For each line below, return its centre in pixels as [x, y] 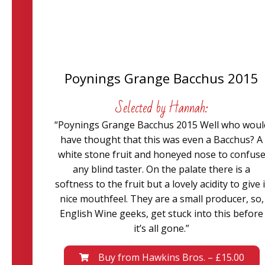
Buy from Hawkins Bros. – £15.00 [171, 257]
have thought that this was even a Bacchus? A [162, 140]
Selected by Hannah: [161, 108]
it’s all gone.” [162, 228]
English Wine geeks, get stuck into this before [162, 214]
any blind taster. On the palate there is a [162, 169]
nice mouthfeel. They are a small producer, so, [161, 199]
